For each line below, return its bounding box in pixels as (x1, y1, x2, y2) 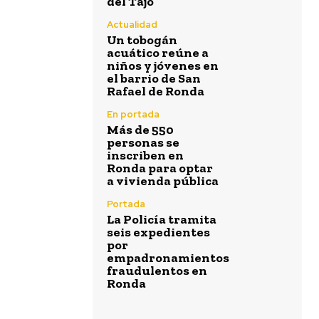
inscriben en (107, 147, 184, 163)
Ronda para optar (107, 160, 213, 176)
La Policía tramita (107, 211, 216, 227)
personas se (107, 135, 179, 150)
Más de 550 (107, 122, 174, 137)
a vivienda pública (107, 173, 219, 189)
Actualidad (107, 19, 157, 31)
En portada (107, 108, 159, 120)
